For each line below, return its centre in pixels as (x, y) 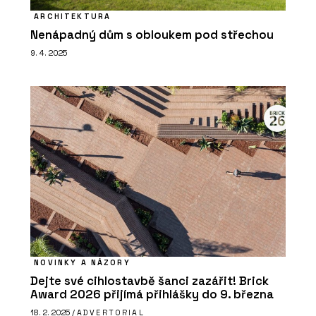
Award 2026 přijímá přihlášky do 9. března (152, 294)
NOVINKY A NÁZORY (82, 262)
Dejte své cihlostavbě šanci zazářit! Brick (150, 281)
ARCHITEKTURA (73, 16)
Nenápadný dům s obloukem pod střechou (152, 35)
